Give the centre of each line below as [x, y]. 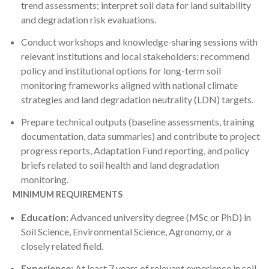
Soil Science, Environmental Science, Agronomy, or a [126, 232]
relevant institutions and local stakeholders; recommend [135, 56]
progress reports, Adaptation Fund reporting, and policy [135, 150]
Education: [46, 217]
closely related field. [62, 246]
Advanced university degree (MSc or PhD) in [161, 217]
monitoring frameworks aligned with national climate [129, 85]
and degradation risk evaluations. [89, 20]
